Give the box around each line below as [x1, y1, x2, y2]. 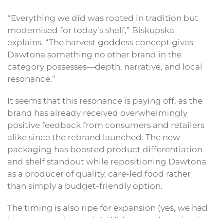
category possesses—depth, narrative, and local [7, 62, 202, 72]
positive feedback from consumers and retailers [7, 120, 204, 130]
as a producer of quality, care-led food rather [7, 169, 191, 179]
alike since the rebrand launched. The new [7, 132, 180, 143]
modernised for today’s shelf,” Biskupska [7, 25, 174, 36]
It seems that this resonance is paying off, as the [7, 96, 202, 106]
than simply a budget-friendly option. [7, 181, 163, 191]
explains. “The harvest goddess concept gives [7, 37, 193, 48]
